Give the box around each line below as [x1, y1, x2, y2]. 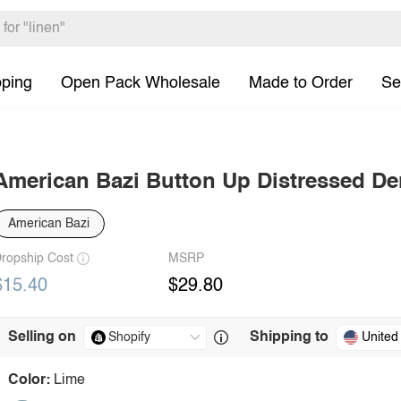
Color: [8, 373, 50, 388]
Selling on [8, 330, 76, 345]
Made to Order [249, 74, 353, 91]
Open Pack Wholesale [61, 74, 220, 91]
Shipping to [250, 330, 328, 345]
